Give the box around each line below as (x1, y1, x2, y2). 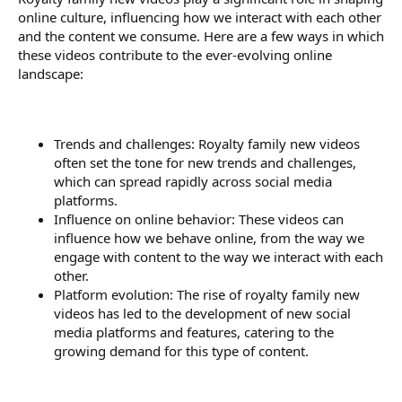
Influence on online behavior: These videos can (54, 209, 344, 228)
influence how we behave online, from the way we (54, 228, 364, 247)
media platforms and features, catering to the (54, 322, 334, 341)
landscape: (18, 64, 83, 83)
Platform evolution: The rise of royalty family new (54, 284, 360, 303)
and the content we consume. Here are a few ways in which (18, 26, 384, 45)
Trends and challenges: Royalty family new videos (54, 134, 360, 153)
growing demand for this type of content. (54, 341, 309, 360)
